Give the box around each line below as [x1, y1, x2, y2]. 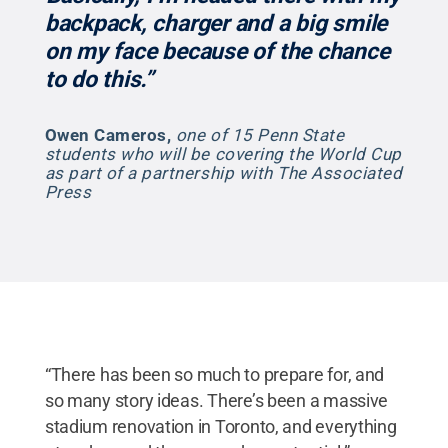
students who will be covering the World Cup [44, 143, 402, 164]
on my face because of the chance [44, 37, 390, 65]
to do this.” [44, 65, 154, 93]
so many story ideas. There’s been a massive [44, 389, 389, 411]
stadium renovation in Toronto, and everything [44, 415, 397, 437]
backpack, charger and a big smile [44, 9, 388, 37]
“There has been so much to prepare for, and [44, 363, 385, 385]
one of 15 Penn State [175, 124, 345, 145]
